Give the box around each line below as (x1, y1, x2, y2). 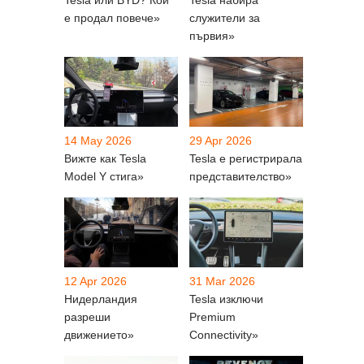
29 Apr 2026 (189, 134, 252, 148)
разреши (64, 310, 110, 324)
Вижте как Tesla (64, 152, 146, 166)
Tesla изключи (189, 292, 263, 306)
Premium (189, 310, 236, 324)
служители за (189, 11, 260, 25)
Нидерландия (64, 292, 137, 306)
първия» (189, 29, 235, 43)
